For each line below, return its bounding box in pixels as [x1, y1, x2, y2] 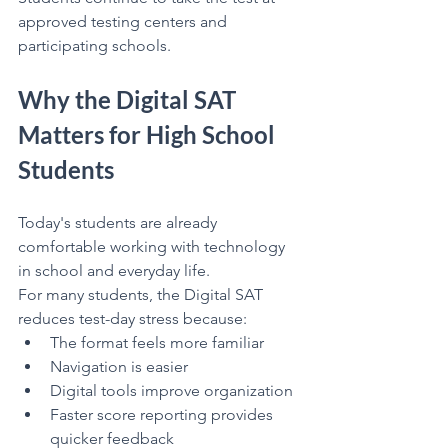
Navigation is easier [50, 356, 188, 376]
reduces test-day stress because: [18, 308, 247, 328]
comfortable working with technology [18, 236, 289, 256]
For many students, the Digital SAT [18, 284, 267, 304]
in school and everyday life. [18, 260, 210, 280]
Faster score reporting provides [50, 404, 277, 424]
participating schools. [18, 35, 171, 55]
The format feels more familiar [50, 332, 264, 352]
